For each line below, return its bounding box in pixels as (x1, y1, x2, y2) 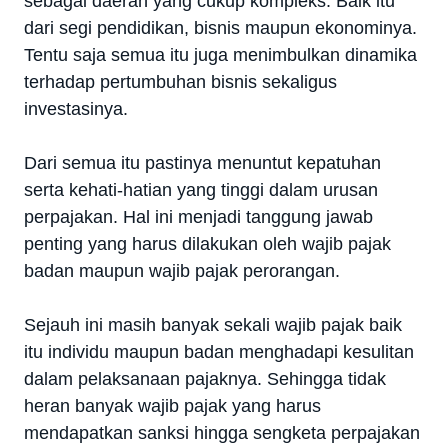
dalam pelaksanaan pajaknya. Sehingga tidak (24, 369, 386, 390)
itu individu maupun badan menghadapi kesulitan (24, 342, 414, 363)
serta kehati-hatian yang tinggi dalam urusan (24, 180, 378, 201)
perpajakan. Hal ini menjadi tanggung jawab (24, 207, 373, 228)
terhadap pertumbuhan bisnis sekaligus (24, 72, 337, 93)
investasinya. (24, 99, 128, 120)
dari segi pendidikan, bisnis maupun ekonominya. (24, 18, 417, 39)
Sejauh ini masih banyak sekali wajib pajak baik (24, 315, 402, 336)
